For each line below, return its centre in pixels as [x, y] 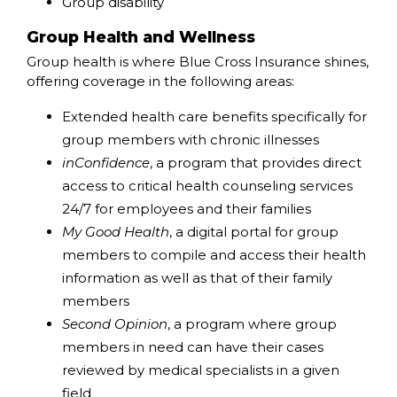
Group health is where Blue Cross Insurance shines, [198, 62]
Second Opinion [115, 324]
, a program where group [252, 324]
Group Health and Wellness [141, 37]
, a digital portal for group [254, 232]
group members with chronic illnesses [191, 140]
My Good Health [116, 232]
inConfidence [106, 163]
